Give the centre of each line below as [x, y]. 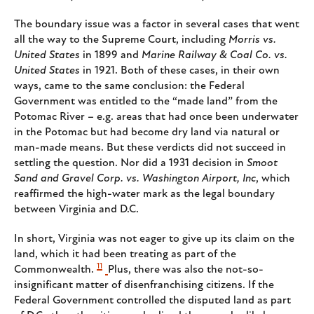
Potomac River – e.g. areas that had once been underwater [156, 117]
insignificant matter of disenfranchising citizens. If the [144, 286]
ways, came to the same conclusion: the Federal [129, 87]
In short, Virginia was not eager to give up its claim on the [154, 239]
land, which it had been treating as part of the [125, 255]
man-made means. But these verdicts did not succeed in [150, 148]
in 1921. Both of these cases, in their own [180, 71]
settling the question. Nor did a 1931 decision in [130, 164]
